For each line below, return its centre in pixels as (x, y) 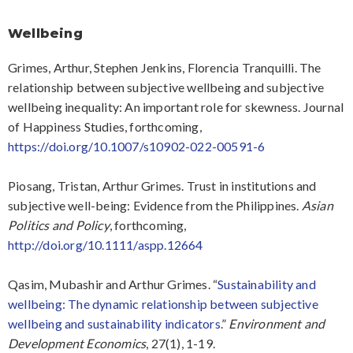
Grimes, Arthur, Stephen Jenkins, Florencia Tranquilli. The (165, 68)
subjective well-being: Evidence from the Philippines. (155, 206)
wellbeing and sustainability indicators (114, 324)
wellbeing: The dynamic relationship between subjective (163, 304)
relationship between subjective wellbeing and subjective (166, 87)
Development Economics (77, 344)
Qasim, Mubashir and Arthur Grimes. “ (113, 284)
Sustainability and (267, 284)
